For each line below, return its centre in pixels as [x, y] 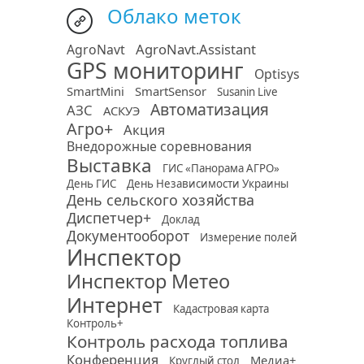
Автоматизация [210, 109]
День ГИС [91, 184]
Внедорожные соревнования [159, 146]
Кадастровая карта [221, 309]
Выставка [109, 165]
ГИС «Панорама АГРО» [221, 168]
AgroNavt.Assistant [196, 49]
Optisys [277, 74]
